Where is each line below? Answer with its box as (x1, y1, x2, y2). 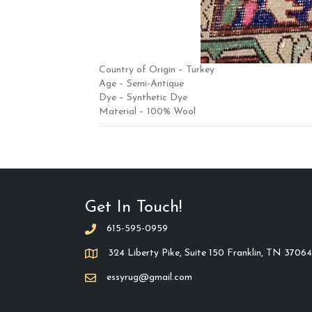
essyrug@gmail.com (107, 272, 192, 283)
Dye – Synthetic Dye (99, 92, 187, 103)
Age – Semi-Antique (99, 78, 184, 89)
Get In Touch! (85, 198, 182, 216)
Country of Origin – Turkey (99, 64, 214, 75)
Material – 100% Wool (99, 106, 196, 117)
